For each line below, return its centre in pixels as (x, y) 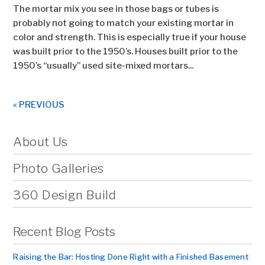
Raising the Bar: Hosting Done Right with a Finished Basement (131, 257)
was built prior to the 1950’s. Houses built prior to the (126, 51)
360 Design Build (65, 195)
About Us (41, 142)
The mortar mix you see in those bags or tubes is (116, 9)
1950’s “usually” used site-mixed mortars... (104, 66)
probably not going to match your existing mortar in (124, 23)
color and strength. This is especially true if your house (130, 37)
